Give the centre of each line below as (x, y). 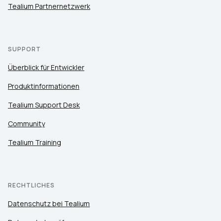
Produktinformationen (44, 86)
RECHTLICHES (31, 185)
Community (26, 124)
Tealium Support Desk (44, 105)
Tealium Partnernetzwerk (49, 6)
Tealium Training (35, 143)
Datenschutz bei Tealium (49, 204)
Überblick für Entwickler (46, 68)
